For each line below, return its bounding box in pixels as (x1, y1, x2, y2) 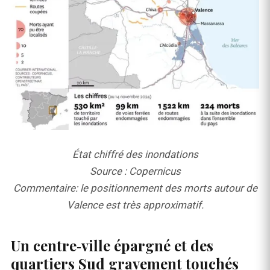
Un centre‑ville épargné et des (11, 236, 213, 256)
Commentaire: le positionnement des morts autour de (13, 182, 257, 195)
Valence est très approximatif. (66, 199, 204, 212)
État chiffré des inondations (72, 148, 198, 161)
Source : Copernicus (89, 165, 181, 178)
